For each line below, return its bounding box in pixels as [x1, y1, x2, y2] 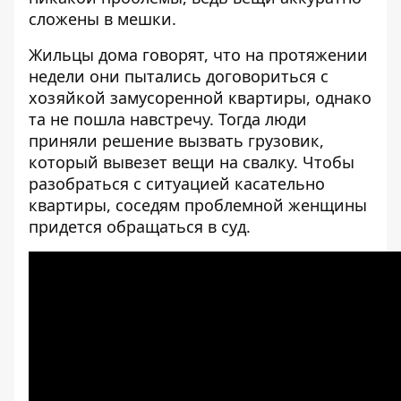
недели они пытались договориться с [29, 65, 328, 87]
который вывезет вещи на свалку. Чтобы [29, 151, 354, 173]
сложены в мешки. [29, 8, 176, 30]
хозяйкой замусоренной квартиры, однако [29, 87, 371, 108]
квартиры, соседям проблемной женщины [29, 194, 367, 216]
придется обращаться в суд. [29, 216, 251, 237]
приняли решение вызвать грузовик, [29, 130, 324, 151]
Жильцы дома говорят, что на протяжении [29, 44, 368, 65]
